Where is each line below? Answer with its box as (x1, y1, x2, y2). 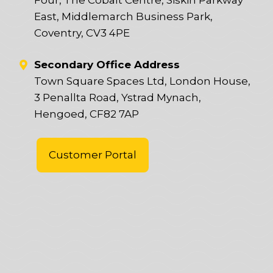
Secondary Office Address (34, 58, 180, 71)
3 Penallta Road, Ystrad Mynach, (34, 91, 201, 104)
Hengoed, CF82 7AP (34, 107, 139, 120)
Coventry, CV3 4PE (34, 26, 130, 39)
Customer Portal (49, 149, 136, 161)
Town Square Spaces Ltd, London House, (34, 74, 250, 87)
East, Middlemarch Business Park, (34, 10, 213, 23)
